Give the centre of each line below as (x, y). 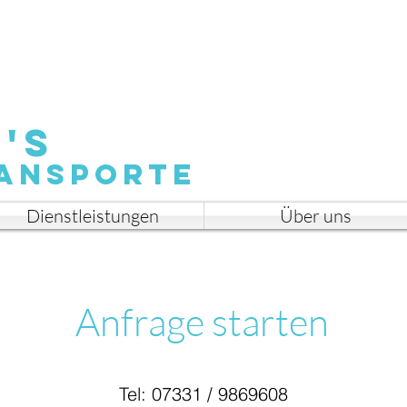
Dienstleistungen (93, 216)
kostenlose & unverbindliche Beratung (272, 19)
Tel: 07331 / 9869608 (203, 394)
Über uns (315, 216)
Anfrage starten (202, 321)
